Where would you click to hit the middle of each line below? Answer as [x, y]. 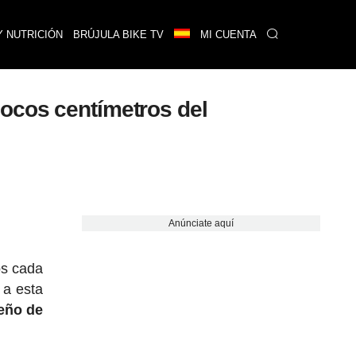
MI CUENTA [228, 35]
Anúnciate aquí [201, 223]
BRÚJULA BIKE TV [118, 35]
